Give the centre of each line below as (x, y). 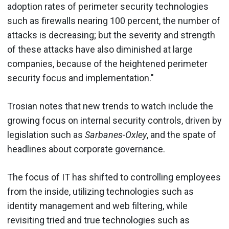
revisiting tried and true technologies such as (98, 220)
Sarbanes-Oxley (116, 134)
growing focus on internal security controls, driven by (114, 120)
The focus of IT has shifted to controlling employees (114, 177)
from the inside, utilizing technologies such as (100, 191)
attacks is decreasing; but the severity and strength (111, 35)
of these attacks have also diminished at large (100, 49)
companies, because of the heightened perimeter (107, 63)
